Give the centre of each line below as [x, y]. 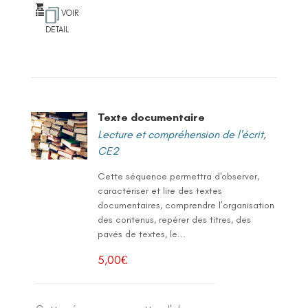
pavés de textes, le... [141, 234]
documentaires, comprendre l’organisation [186, 205]
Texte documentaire [151, 117]
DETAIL [57, 29]
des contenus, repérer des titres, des [174, 219]
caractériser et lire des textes [159, 190]
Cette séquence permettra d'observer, [178, 176]
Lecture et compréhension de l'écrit [180, 134]
